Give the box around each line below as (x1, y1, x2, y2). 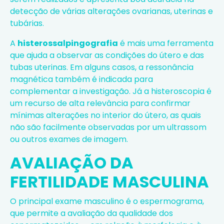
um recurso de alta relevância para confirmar (10, 97, 190, 109)
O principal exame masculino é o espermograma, (10, 195, 204, 207)
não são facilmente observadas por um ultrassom (10, 121, 206, 133)
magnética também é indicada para (10, 73, 153, 85)
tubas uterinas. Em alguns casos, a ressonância (10, 61, 193, 73)
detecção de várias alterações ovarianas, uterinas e (10, 5, 213, 17)
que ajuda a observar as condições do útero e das (10, 49, 204, 61)
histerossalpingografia (17, 37, 118, 49)
